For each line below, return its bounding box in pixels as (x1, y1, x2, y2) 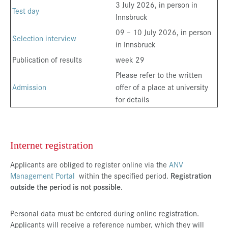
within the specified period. (75, 169, 170, 181)
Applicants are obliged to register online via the (10, 158, 169, 169)
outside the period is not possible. (10, 181, 123, 192)
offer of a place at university (116, 81, 208, 92)
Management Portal (10, 169, 75, 181)
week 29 (116, 53, 145, 65)
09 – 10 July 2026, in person (116, 26, 211, 37)
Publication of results (12, 53, 82, 65)
